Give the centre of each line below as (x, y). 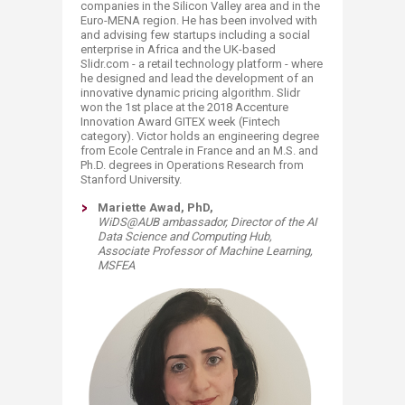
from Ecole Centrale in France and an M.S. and (199, 151)
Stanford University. (132, 180)
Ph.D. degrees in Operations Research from (192, 165)
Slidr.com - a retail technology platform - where (202, 64)
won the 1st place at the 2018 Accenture (184, 108)
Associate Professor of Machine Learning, (205, 251)
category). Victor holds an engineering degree (200, 137)
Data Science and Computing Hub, (185, 237)
